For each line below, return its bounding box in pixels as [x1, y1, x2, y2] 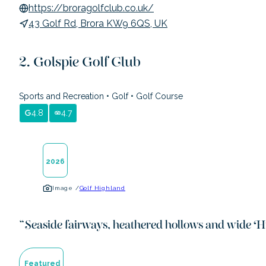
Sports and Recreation [19, 91, 106, 101]
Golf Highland [79, 184, 126, 191]
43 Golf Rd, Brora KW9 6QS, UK [28, 17, 167, 29]
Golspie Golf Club [33, 56, 141, 75]
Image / [52, 184, 80, 191]
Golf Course [134, 91, 183, 101]
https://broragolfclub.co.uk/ [28, 2, 154, 14]
